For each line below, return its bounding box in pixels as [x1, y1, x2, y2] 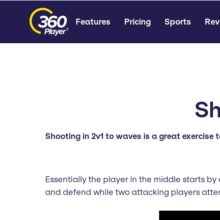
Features [76, 17, 110, 27]
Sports [165, 17, 191, 27]
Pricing [124, 17, 151, 27]
